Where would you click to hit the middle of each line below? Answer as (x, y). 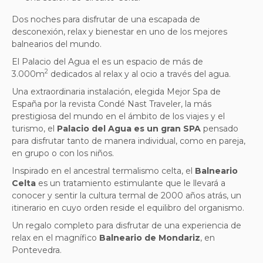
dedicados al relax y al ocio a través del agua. (139, 74)
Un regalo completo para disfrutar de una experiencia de (127, 225)
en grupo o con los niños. (63, 153)
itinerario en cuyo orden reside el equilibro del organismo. (128, 208)
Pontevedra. (37, 250)
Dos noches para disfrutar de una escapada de (106, 19)
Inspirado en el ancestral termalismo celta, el (103, 171)
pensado (220, 128)
